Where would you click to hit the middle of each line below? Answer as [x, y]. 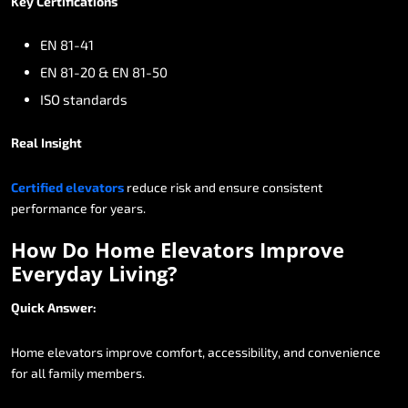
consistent [292, 187]
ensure [239, 187]
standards [95, 99]
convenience [344, 352]
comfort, [180, 352]
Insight [61, 142]
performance [49, 208]
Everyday [57, 273]
